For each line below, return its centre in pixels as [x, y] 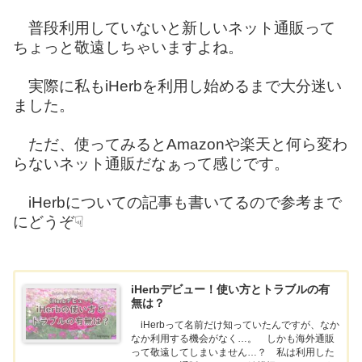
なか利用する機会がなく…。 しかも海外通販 [232, 338]
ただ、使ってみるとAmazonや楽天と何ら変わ [180, 144]
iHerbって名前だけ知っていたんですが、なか [235, 324]
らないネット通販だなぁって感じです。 [151, 163]
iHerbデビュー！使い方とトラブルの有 [230, 289]
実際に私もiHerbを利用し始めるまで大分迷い [177, 86]
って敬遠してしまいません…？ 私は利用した [232, 352]
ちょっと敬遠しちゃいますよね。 [128, 47]
